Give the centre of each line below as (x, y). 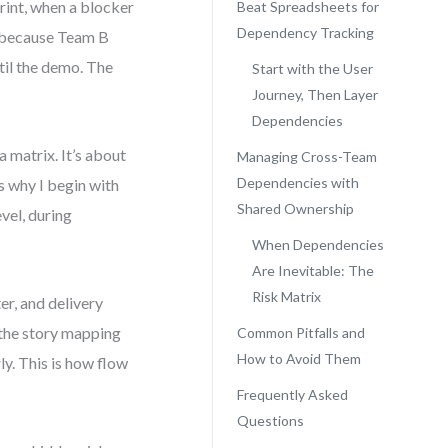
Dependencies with (297, 182)
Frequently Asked (292, 394)
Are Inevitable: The (312, 270)
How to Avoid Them (298, 358)
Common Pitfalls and (300, 332)
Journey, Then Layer (314, 94)
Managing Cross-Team (306, 156)
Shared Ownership (295, 208)
